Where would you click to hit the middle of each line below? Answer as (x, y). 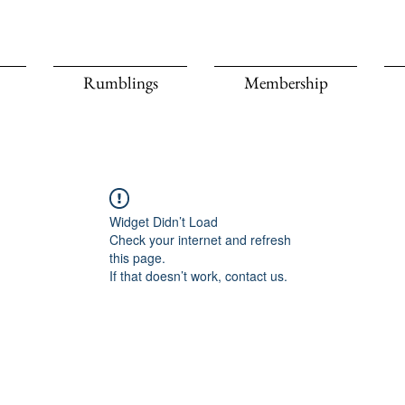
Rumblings (120, 83)
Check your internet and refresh (200, 240)
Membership (286, 83)
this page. (137, 258)
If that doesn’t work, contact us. (198, 276)
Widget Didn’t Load (164, 221)
